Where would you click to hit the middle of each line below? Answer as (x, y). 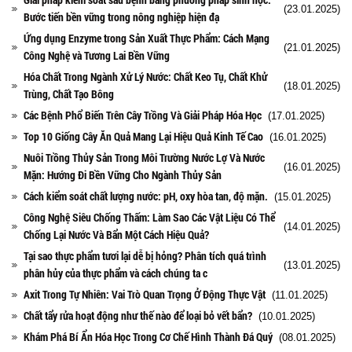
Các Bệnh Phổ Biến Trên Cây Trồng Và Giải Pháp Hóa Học (143, 115)
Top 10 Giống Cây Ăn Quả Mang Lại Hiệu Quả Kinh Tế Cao (143, 136)
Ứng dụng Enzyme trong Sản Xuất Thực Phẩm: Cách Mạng (147, 38)
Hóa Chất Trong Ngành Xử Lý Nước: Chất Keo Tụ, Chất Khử (145, 76)
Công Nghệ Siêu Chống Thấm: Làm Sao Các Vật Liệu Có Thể (149, 217)
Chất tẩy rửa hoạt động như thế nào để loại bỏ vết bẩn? (138, 315)
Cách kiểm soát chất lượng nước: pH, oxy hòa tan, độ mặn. (146, 196)
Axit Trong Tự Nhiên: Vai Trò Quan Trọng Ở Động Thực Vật (145, 294)
